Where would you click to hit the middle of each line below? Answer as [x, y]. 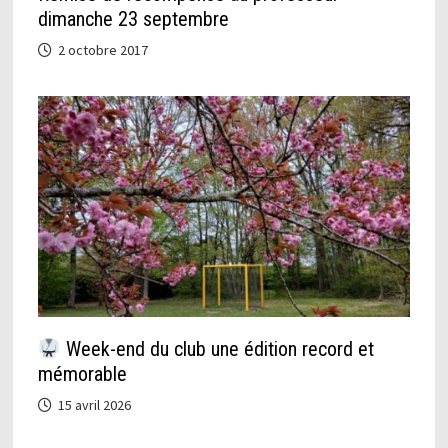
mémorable [82, 374]
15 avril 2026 [94, 405]
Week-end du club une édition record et [217, 349]
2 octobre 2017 [102, 49]
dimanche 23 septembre [133, 18]
